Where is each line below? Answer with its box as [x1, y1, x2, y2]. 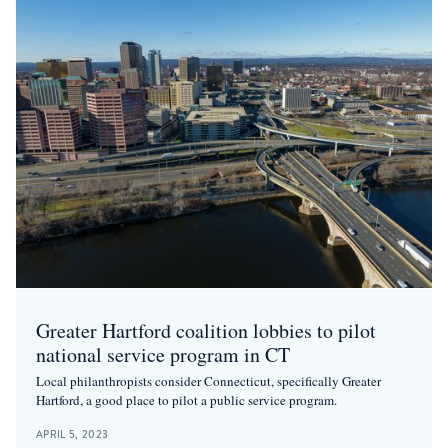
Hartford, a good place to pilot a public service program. [36, 391, 337, 410]
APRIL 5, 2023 [36, 427, 109, 442]
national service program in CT [36, 341, 290, 369]
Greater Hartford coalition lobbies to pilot [36, 317, 376, 345]
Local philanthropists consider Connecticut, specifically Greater [36, 372, 381, 391]
